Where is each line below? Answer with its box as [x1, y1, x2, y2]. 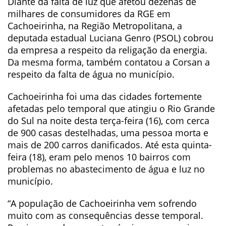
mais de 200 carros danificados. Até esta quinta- [8, 139, 212, 151]
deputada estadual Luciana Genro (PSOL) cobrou [8, 32, 213, 44]
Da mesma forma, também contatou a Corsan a [8, 56, 210, 68]
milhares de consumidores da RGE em [8, 8, 171, 20]
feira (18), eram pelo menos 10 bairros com [8, 151, 191, 163]
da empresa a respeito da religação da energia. [8, 44, 207, 56]
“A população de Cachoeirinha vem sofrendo [8, 197, 197, 209]
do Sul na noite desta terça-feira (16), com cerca [8, 115, 209, 127]
